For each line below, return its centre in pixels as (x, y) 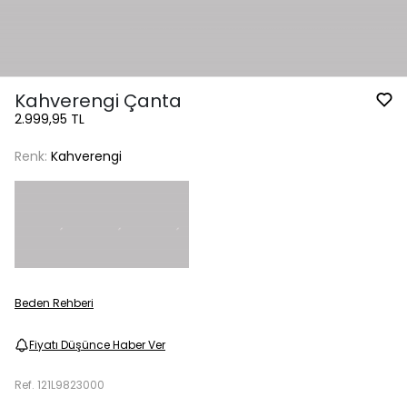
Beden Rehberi (54, 303)
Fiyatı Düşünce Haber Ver (97, 345)
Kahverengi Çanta (98, 101)
